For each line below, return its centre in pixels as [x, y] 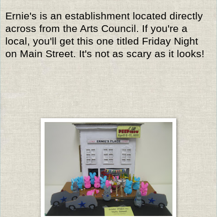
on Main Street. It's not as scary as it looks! [105, 53]
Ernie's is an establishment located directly [104, 15]
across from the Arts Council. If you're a [96, 28]
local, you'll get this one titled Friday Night [102, 41]
